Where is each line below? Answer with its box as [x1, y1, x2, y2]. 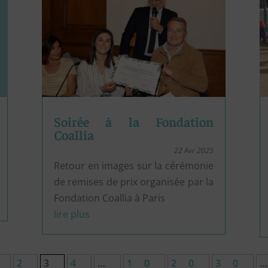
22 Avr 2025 [173, 145, 214, 156]
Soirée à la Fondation [54, 112, 214, 130]
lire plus [54, 207, 90, 221]
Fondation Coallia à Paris [54, 191, 166, 205]
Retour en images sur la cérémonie [54, 159, 214, 172]
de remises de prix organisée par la [54, 175, 214, 188]
